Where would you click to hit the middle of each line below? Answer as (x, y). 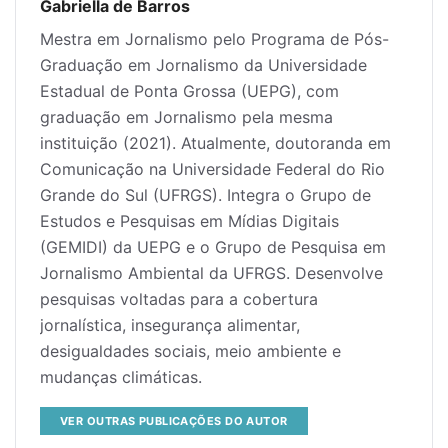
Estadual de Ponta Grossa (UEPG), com (189, 91)
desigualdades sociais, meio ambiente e (190, 351)
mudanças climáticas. (121, 377)
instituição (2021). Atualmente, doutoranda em (215, 143)
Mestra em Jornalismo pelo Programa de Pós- (214, 39)
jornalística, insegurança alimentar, (170, 325)
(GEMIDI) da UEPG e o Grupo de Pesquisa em (213, 247)
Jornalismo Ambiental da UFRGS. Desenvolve (211, 273)
